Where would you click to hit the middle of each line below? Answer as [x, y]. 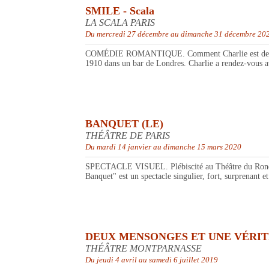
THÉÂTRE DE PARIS [128, 136]
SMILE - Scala [120, 11]
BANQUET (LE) [124, 124]
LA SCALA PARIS [120, 23]
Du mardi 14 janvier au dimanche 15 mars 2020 [163, 147]
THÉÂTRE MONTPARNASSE [144, 249]
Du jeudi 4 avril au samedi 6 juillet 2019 [152, 260]
